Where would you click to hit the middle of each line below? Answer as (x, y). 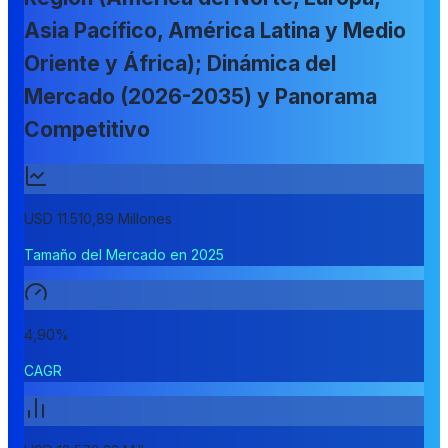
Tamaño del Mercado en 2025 (124, 254)
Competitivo (87, 130)
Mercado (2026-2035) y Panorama (200, 97)
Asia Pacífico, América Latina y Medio (215, 31)
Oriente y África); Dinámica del (180, 64)
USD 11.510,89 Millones (98, 218)
